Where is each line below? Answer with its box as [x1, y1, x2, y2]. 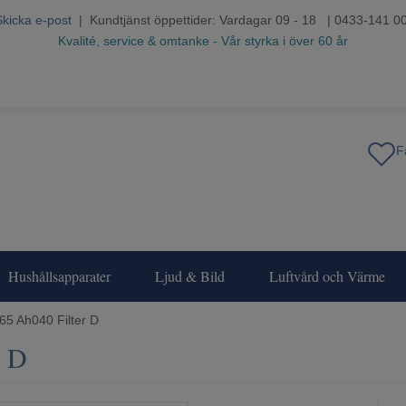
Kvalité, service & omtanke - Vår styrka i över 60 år [58, 34, 348, 48]
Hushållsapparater [8, 266, 111, 286]
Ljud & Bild [155, 266, 225, 286]
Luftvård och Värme [269, 266, 385, 286]
